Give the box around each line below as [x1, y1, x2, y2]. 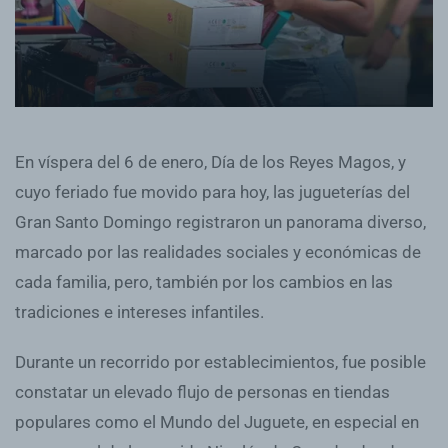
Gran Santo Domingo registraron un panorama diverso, [15, 211, 426, 232]
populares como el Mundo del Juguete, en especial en [15, 411, 419, 432]
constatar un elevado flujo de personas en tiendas [15, 381, 390, 402]
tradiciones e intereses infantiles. [15, 301, 264, 322]
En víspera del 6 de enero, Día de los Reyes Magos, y [15, 151, 406, 172]
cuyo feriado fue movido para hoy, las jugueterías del [15, 181, 410, 202]
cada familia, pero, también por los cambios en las [15, 271, 393, 292]
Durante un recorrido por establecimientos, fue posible [15, 351, 426, 372]
